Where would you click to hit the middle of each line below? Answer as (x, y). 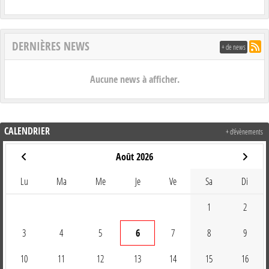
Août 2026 (134, 156)
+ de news (234, 47)
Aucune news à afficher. (134, 79)
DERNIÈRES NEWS (51, 46)
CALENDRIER (27, 131)
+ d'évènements (244, 131)
